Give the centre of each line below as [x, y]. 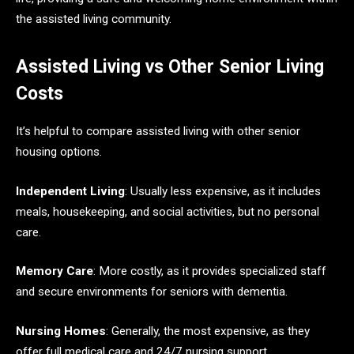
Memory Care [55, 271]
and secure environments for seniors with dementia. [152, 292]
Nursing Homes [61, 331]
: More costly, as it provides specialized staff [210, 271]
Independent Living [70, 191]
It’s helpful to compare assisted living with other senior [158, 132]
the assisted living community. [94, 19]
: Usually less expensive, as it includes [223, 191]
